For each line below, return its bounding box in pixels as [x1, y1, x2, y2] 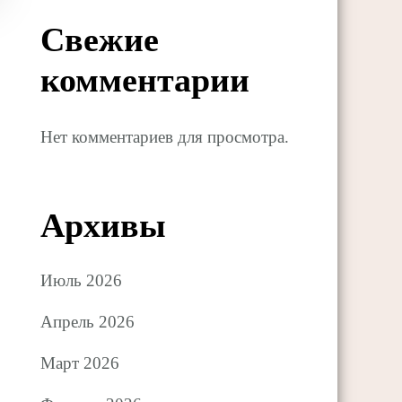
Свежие [40, 20, 160, 58]
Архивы [40, 206, 167, 245]
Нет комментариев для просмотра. [40, 127, 290, 147]
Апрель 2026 [40, 311, 135, 331]
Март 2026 [40, 353, 120, 372]
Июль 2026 [40, 270, 123, 290]
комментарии [40, 60, 250, 99]
